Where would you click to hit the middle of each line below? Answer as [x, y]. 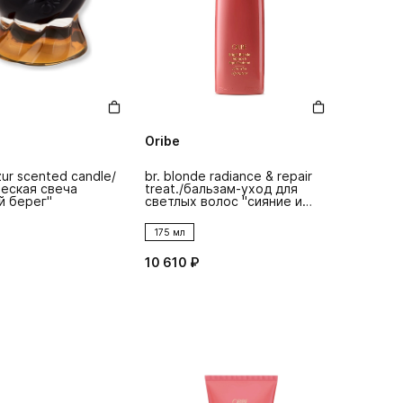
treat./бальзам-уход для [221, 188]
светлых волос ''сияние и [223, 201]
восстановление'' [199, 214]
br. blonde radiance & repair [228, 176]
